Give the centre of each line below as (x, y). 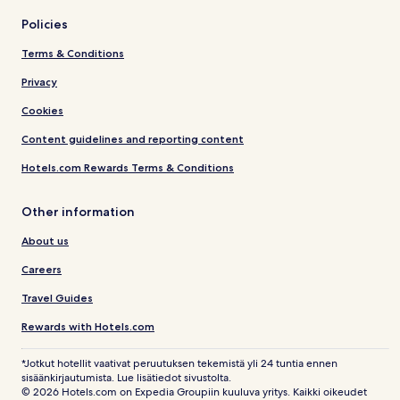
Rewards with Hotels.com (88, 327)
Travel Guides (57, 298)
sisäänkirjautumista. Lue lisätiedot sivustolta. (126, 378)
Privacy (39, 82)
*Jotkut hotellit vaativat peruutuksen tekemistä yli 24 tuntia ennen (179, 364)
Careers (42, 270)
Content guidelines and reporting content (133, 139)
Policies (45, 25)
